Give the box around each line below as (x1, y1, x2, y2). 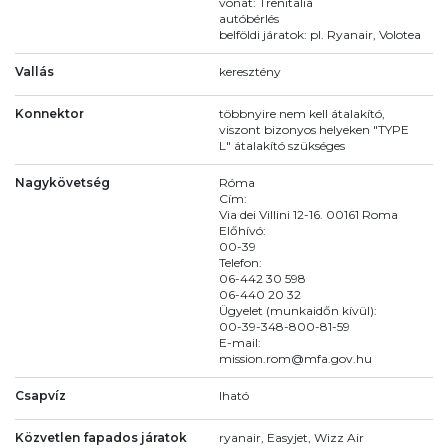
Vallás (15, 64, 54, 80)
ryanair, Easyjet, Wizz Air (219, 429, 364, 445)
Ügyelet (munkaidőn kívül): (219, 302, 377, 318)
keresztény (219, 64, 281, 80)
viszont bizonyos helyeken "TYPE (219, 121, 409, 137)
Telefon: (219, 254, 262, 270)
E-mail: (219, 334, 261, 350)
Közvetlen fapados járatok (15, 429, 187, 445)
